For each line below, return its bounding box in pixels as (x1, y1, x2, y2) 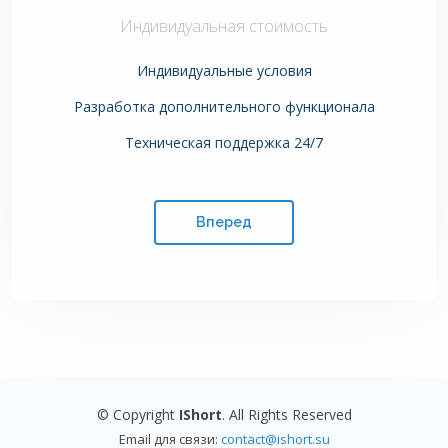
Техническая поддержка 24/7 (125, 132, 323, 152)
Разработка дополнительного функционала (73, 96, 375, 116)
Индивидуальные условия (136, 60, 312, 80)
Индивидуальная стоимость (120, 14, 328, 37)
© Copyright (96, 404, 179, 424)
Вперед (196, 213, 252, 230)
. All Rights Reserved (221, 404, 352, 424)
